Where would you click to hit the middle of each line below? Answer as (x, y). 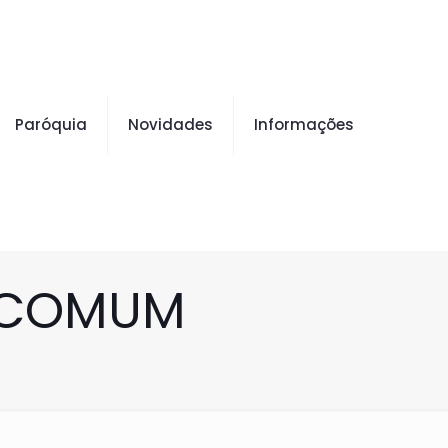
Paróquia (51, 124)
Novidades (170, 124)
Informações (304, 124)
